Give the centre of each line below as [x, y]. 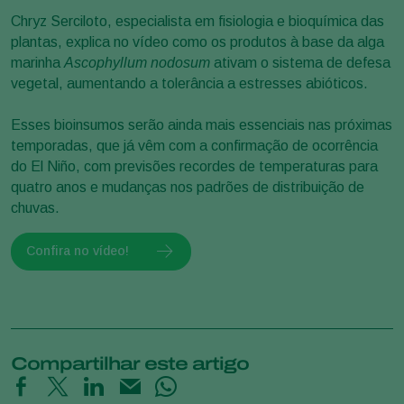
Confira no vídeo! [78, 251]
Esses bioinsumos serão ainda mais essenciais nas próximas [202, 124]
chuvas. [35, 207]
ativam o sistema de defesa [302, 62]
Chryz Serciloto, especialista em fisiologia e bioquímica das [197, 21]
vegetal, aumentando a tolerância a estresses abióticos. [189, 83]
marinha [37, 62]
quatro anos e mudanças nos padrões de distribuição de [188, 187]
